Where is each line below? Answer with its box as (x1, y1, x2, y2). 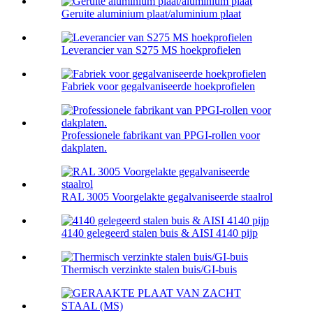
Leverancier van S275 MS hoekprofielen (61, 43, 241, 56)
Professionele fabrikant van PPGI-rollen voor (61, 129, 260, 141)
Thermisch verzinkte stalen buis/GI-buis (61, 263, 237, 275)
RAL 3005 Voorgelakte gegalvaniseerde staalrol (61, 190, 272, 203)
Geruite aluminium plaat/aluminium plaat (61, 7, 241, 20)
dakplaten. (61, 141, 107, 154)
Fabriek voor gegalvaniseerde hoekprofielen (61, 80, 255, 92)
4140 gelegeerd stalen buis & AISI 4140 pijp (61, 226, 258, 239)
